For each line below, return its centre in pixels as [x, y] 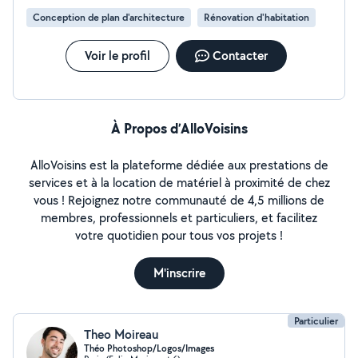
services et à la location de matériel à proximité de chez [179, 183]
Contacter [240, 56]
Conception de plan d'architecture [109, 17]
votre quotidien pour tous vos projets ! [179, 235]
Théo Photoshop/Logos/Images [149, 348]
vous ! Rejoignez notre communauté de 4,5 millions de [179, 200]
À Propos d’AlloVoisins [179, 128]
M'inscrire [179, 273]
